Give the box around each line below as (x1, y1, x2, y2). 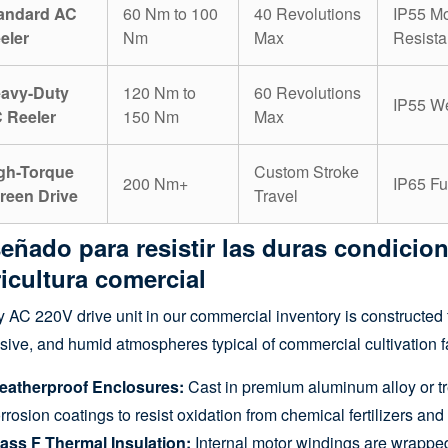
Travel (254, 184, 298, 208)
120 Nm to (123, 81, 196, 105)
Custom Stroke (254, 160, 359, 184)
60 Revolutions (254, 81, 361, 105)
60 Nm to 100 (123, 2, 218, 26)
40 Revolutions (254, 2, 361, 26)
